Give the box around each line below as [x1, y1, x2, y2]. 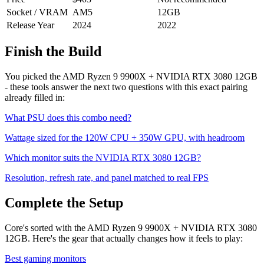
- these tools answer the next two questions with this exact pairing [5, 82, 247, 93]
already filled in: [5, 93, 65, 103]
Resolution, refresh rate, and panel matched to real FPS [5, 173, 209, 183]
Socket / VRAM [6, 6, 68, 17]
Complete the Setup [5, 195, 123, 211]
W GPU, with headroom [153, 133, 245, 143]
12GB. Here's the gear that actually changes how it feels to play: [5, 233, 243, 244]
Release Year [6, 19, 54, 30]
